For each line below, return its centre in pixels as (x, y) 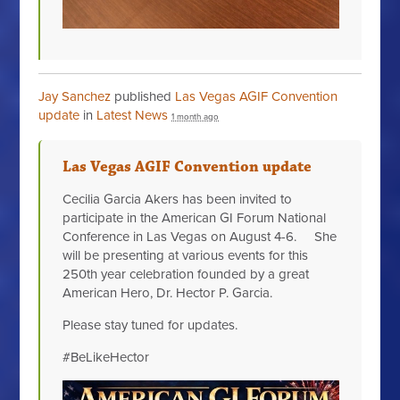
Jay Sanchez (75, 96)
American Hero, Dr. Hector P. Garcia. (168, 292)
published (143, 96)
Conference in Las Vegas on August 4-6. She (200, 236)
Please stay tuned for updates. (150, 325)
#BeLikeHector (106, 357)
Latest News (133, 115)
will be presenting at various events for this (186, 255)
